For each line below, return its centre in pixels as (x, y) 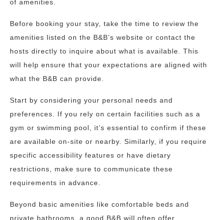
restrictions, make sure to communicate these (91, 169)
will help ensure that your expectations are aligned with (109, 65)
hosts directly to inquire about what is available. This (104, 51)
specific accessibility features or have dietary (90, 155)
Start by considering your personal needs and (91, 100)
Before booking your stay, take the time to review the (104, 24)
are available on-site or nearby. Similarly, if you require (108, 141)
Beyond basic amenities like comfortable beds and (99, 204)
